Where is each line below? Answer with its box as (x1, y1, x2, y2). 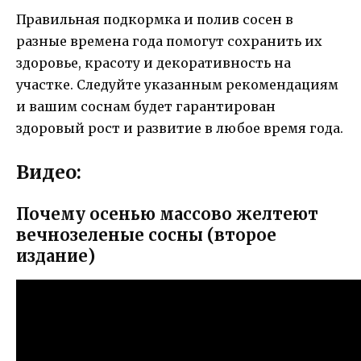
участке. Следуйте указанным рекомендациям (16, 76, 338, 93)
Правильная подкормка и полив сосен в (16, 10, 293, 27)
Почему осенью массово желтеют (16, 203, 318, 224)
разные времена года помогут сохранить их (16, 32, 322, 49)
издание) (16, 245, 95, 266)
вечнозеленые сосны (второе (16, 224, 276, 245)
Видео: (16, 160, 81, 184)
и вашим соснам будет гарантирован (16, 98, 276, 114)
